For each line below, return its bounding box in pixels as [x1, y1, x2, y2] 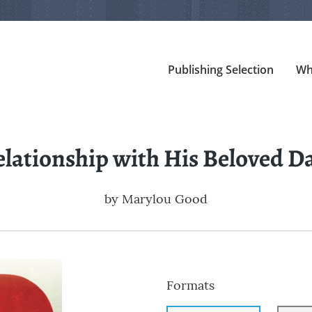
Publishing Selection [167, 62, 274, 77]
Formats [166, 277, 214, 294]
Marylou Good [122, 191, 208, 208]
